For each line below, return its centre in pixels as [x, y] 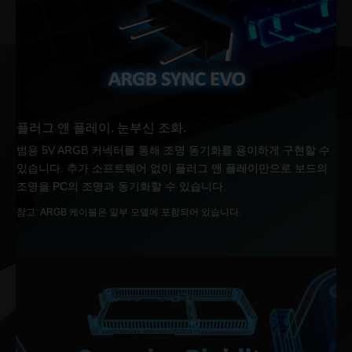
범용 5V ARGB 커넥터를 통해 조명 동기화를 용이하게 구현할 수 [173, 150]
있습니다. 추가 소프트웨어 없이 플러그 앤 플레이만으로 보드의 [172, 168]
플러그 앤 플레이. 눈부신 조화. [101, 128]
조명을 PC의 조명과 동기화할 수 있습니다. [121, 186]
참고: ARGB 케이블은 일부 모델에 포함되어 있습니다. [129, 212]
